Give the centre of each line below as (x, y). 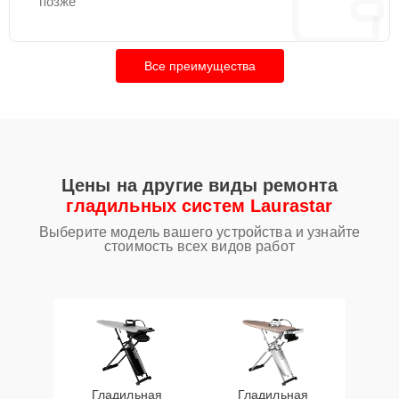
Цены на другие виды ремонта (199, 185)
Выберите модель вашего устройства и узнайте (199, 232)
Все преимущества (199, 66)
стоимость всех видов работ (199, 246)
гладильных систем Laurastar (199, 206)
